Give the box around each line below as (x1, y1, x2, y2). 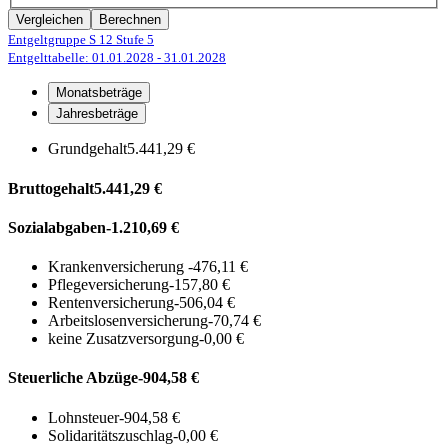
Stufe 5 (113, 32, 154, 48)
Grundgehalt (48, 140, 127, 158)
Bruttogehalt (8, 179, 94, 197)
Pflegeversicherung (48, 276, 169, 294)
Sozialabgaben (8, 218, 106, 236)
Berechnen (99, 12, 161, 28)
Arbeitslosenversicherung (48, 312, 208, 330)
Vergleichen (16, 12, 83, 28)
